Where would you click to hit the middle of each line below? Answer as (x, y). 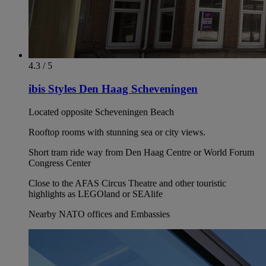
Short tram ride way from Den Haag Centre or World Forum (141, 152)
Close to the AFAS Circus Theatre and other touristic (127, 183)
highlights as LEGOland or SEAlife (96, 194)
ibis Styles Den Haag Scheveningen (113, 89)
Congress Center (60, 163)
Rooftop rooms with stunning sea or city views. (117, 132)
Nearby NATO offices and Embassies (99, 214)
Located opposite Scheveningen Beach (101, 112)
